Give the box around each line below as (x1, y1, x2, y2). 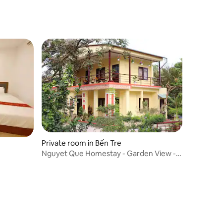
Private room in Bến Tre (42, 138, 121, 148)
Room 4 (42, 158, 68, 167)
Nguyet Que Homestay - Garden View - (42, 148, 176, 158)
